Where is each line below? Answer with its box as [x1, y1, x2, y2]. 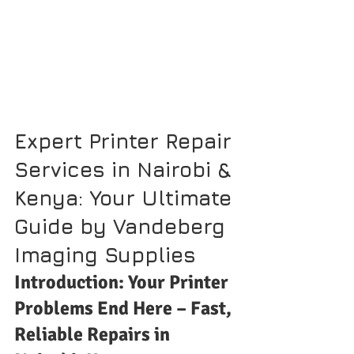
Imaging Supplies [14, 242, 196, 267]
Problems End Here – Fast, [14, 296, 235, 320]
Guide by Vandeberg [14, 213, 232, 239]
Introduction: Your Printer [14, 269, 232, 294]
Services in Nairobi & [14, 156, 237, 182]
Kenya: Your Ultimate [14, 185, 238, 210]
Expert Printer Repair [14, 128, 238, 153]
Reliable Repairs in [14, 322, 174, 346]
